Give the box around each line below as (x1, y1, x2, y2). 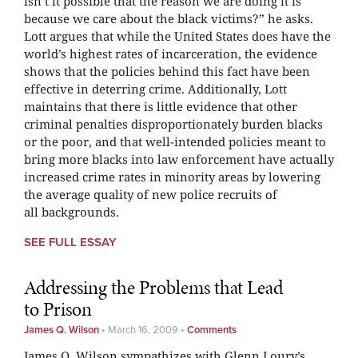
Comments (187, 324, 237, 337)
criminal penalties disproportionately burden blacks (24, 115, 323, 132)
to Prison (24, 296, 92, 323)
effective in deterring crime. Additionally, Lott (24, 80, 287, 97)
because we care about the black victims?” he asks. (24, 10, 313, 26)
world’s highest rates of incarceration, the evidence (24, 45, 317, 62)
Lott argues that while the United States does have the (24, 27, 331, 44)
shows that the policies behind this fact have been (24, 62, 310, 79)
